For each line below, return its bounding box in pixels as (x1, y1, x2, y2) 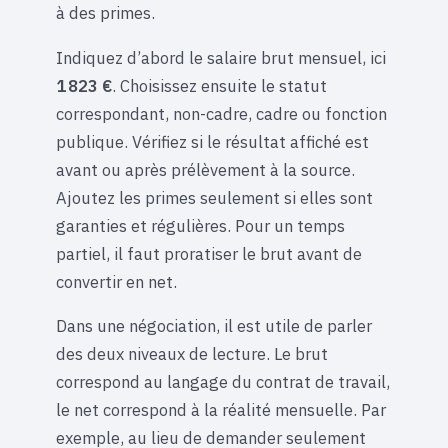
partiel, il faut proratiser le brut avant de (56, 242, 362, 265)
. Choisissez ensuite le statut (112, 74, 327, 97)
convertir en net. (56, 270, 177, 293)
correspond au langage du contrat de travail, (56, 371, 390, 394)
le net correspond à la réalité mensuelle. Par (56, 399, 386, 422)
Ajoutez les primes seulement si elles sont (56, 186, 373, 209)
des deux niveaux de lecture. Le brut (56, 343, 328, 366)
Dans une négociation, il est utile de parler (56, 315, 372, 338)
